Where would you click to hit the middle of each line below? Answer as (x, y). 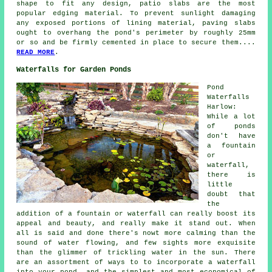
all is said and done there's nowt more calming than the (136, 233)
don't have (231, 136)
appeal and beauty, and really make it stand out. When (136, 223)
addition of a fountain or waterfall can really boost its (136, 213)
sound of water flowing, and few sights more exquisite (136, 243)
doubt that (231, 194)
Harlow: (222, 107)
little (220, 184)
